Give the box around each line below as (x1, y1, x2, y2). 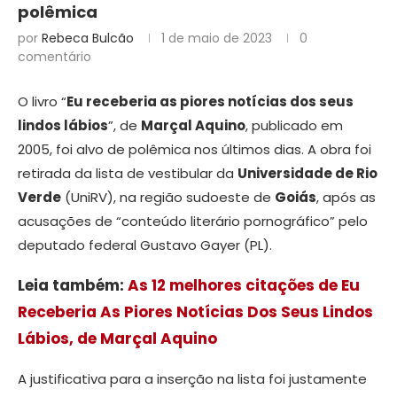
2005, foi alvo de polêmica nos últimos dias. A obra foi (18, 140, 371, 160)
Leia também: (18, 275, 128, 297)
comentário (18, 48, 91, 66)
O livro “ (18, 92, 66, 112)
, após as (316, 188, 376, 207)
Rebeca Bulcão (42, 29, 134, 48)
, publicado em (245, 116, 343, 136)
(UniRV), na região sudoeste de (61, 188, 275, 207)
